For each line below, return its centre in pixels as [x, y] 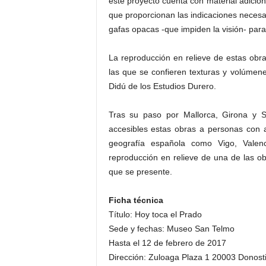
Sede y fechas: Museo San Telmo [171, 229]
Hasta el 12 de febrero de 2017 [167, 243]
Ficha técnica [136, 200]
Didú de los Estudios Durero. [162, 86]
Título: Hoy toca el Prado [155, 214]
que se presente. [140, 172]
